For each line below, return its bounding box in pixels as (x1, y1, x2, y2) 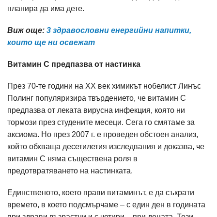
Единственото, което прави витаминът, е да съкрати (7, 188, 194, 197)
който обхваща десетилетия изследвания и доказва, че (7, 142, 204, 151)
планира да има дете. (7, 4, 84, 13)
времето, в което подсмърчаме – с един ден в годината (7, 201, 205, 209)
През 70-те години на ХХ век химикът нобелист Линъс (7, 82, 201, 90)
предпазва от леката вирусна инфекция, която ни (7, 106, 185, 114)
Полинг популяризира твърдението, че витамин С (7, 94, 186, 102)
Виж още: (7, 26, 46, 34)
